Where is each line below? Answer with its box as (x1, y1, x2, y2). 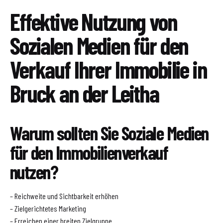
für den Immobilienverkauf (10, 141, 168, 164)
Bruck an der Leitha (10, 78, 159, 108)
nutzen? (10, 160, 58, 184)
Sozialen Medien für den (10, 30, 189, 60)
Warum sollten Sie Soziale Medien (10, 121, 209, 145)
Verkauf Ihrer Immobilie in (10, 54, 207, 84)
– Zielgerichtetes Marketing (10, 204, 86, 214)
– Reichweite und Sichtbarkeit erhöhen (10, 191, 118, 201)
